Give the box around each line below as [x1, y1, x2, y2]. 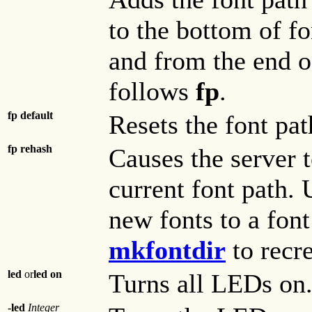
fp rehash [8, 142, 52, 155]
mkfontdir [109, 235, 226, 265]
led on [33, 267, 62, 280]
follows [109, 76, 196, 106]
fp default [8, 109, 53, 121]
